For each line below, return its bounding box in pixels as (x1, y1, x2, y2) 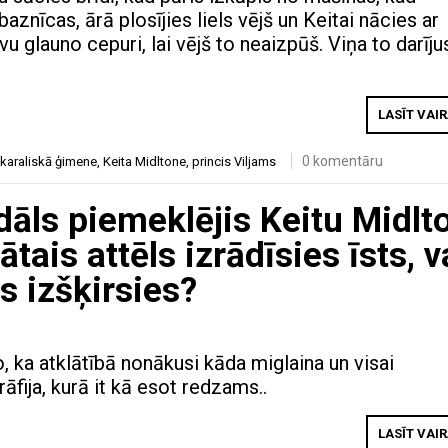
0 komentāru (302, 152, 383, 169)
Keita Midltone (103, 153, 186, 169)
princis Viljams (192, 153, 276, 169)
